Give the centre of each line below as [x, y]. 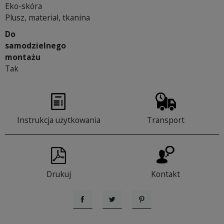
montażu [23, 57]
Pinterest [154, 209]
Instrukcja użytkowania [58, 120]
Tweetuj [123, 209]
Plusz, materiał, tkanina [47, 18]
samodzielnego [35, 46]
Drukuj [58, 174]
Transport [165, 120]
